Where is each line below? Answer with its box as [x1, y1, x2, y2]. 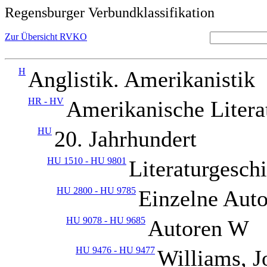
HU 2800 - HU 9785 [57, 185, 136, 195]
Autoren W [148, 216, 249, 241]
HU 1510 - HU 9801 [47, 156, 126, 166]
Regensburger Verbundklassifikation [5, 5, 215, 20]
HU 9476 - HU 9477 [76, 245, 155, 255]
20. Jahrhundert [54, 126, 197, 151]
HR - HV [28, 96, 64, 106]
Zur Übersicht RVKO [5, 32, 87, 42]
